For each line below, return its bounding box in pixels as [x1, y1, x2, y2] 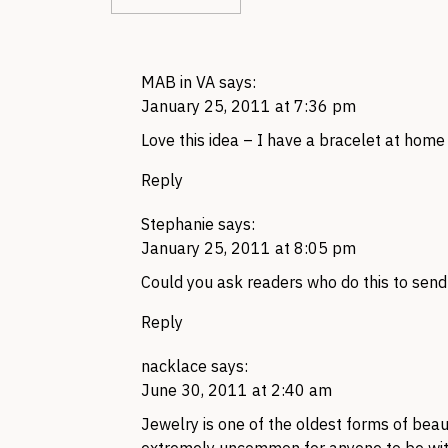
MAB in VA [141, 72, 215, 92]
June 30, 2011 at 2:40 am [141, 380, 332, 400]
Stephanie [141, 214, 214, 234]
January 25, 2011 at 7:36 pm [141, 96, 356, 116]
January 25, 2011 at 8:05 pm [141, 238, 356, 258]
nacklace [141, 356, 207, 376]
